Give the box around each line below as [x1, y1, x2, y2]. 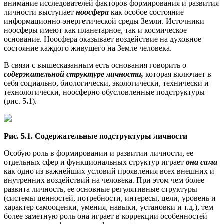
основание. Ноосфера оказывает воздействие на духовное [4, 35, 201, 44]
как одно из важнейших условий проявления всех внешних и [4, 167, 214, 176]
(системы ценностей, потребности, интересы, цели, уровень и [4, 194, 216, 203]
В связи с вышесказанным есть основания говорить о [4, 61, 186, 70]
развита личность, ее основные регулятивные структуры [4, 185, 197, 194]
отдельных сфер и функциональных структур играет [4, 158, 186, 167]
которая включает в [145, 70, 211, 79]
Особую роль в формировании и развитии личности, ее [4, 149, 193, 158]
